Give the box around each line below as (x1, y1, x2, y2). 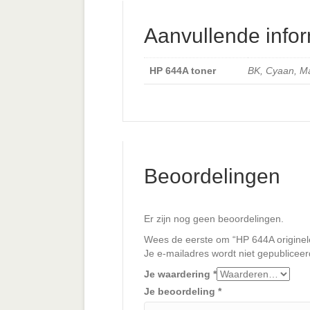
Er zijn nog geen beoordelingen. (144, 212, 284, 224)
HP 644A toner (149, 65, 216, 77)
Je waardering (144, 268, 213, 280)
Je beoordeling (144, 285, 218, 297)
